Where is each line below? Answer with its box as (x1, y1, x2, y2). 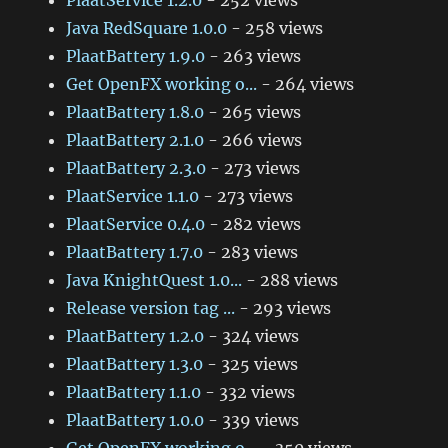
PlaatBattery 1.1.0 (66, 382, 202, 403)
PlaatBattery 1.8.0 (66, 102, 205, 123)
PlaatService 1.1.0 (66, 186, 200, 207)
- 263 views (205, 46, 302, 67)
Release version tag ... (66, 298, 236, 319)
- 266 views (204, 130, 303, 151)
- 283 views (203, 242, 299, 263)
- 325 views (203, 354, 299, 375)
